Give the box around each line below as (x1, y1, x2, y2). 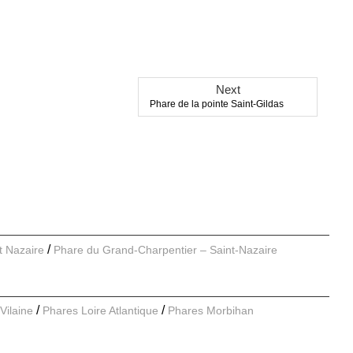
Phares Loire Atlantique (43, 304, 158, 318)
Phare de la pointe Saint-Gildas (150, 98, 284, 110)
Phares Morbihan (168, 304, 254, 318)
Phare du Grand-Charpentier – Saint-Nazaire (54, 243, 277, 256)
